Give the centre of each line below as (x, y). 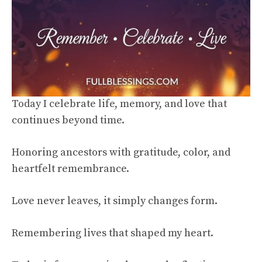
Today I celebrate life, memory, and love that (119, 104)
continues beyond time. (68, 120)
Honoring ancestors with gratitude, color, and (121, 153)
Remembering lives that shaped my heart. (113, 233)
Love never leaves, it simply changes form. (115, 201)
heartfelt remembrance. (70, 169)
